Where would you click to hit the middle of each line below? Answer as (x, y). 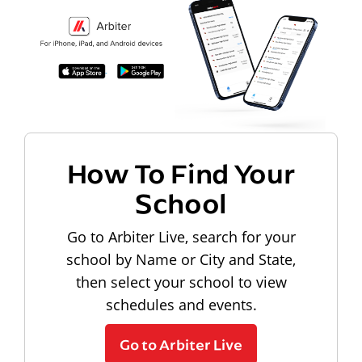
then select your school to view (181, 282)
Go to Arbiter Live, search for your (181, 236)
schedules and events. (181, 304)
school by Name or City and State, (181, 259)
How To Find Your (181, 172)
